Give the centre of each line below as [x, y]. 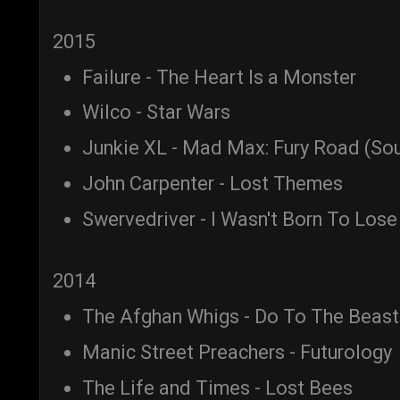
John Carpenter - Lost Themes [212, 183]
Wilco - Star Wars [156, 112]
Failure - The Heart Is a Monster [219, 77]
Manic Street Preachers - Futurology [237, 352]
